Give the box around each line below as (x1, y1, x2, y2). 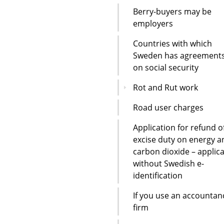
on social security (133, 61, 198, 73)
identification (133, 169, 182, 181)
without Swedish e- (133, 157, 204, 169)
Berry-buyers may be (133, 5, 211, 17)
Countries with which (133, 37, 212, 49)
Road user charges (133, 101, 203, 113)
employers (133, 17, 173, 29)
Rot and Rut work (133, 81, 198, 93)
